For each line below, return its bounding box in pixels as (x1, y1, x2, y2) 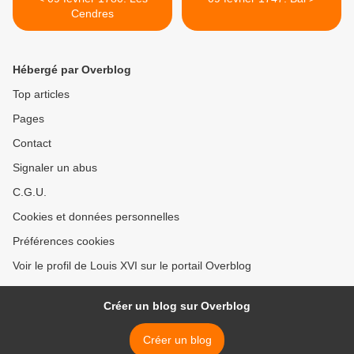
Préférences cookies (13, 235, 115, 247)
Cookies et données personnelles (13, 210, 179, 223)
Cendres (71, 7, 114, 20)
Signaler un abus (13, 161, 97, 174)
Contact (13, 137, 51, 149)
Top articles (13, 88, 70, 100)
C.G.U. (13, 186, 47, 198)
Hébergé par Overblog (13, 63, 131, 76)
